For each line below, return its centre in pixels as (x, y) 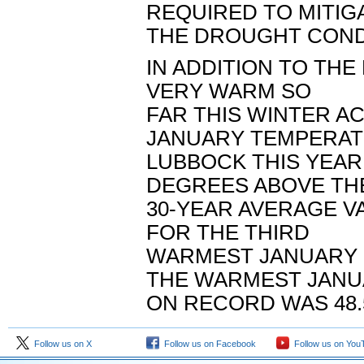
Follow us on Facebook (208, 344)
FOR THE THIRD (228, 232)
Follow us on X (61, 344)
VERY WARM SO (229, 91)
